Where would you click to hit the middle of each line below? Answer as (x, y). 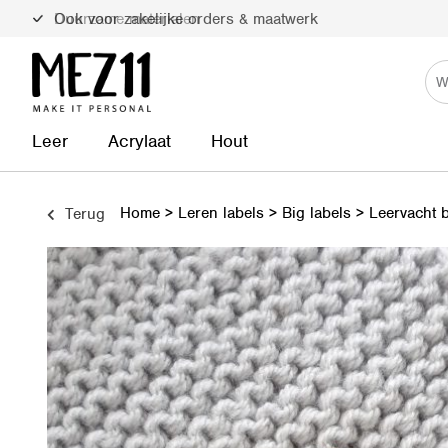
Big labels (316, 213)
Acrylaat (139, 141)
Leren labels (221, 213)
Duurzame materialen (124, 19)
